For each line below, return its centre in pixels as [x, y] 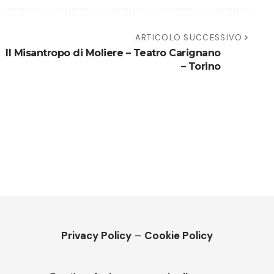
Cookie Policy [179, 235]
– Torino [201, 66]
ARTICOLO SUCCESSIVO [189, 37]
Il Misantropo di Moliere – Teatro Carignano [113, 53]
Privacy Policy [96, 235]
